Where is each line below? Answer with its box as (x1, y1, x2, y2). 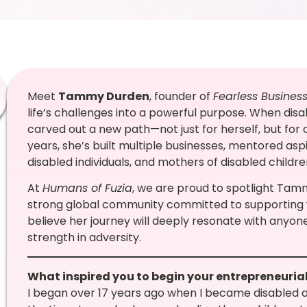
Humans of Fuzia (42, 180, 132, 197)
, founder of (149, 88, 213, 104)
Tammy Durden (58, 88, 149, 104)
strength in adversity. (27, 230, 141, 246)
